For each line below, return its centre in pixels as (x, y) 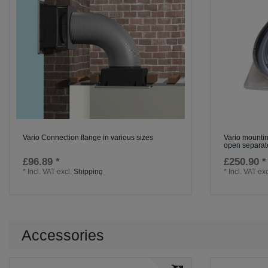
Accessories (63, 235)
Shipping (89, 172)
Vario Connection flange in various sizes (88, 138)
